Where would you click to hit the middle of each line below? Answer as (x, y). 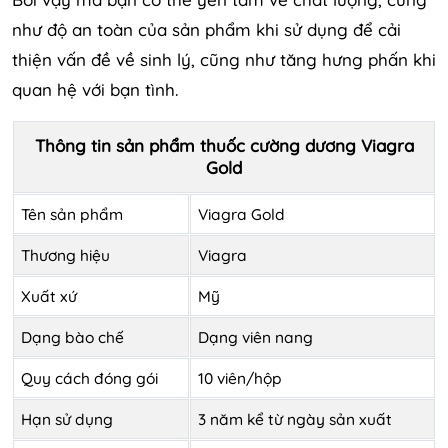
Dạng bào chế (72, 336)
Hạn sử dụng (67, 418)
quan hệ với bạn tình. (95, 89)
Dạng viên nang (255, 336)
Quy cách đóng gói (89, 377)
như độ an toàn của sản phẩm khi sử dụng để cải (206, 29)
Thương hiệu (65, 254)
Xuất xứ (49, 295)
